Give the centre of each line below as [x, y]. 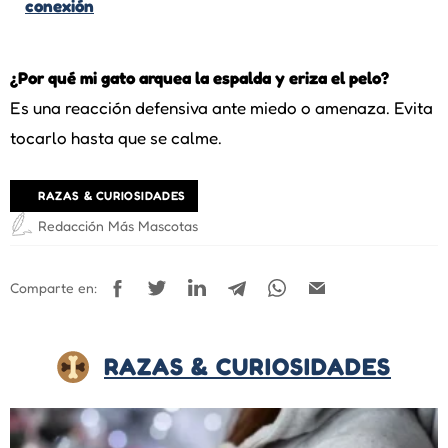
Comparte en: [53, 288]
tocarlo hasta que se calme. [116, 137]
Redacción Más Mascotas [118, 225]
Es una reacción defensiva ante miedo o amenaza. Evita [221, 107]
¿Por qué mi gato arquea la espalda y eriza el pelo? [199, 77]
